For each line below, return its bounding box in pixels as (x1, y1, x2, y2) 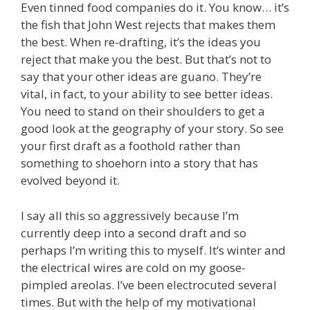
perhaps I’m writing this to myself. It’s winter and (21, 241, 286, 258)
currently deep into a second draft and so (21, 224, 246, 241)
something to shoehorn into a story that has (21, 155, 258, 172)
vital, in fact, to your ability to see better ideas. (21, 86, 273, 102)
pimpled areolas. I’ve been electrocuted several (21, 276, 277, 293)
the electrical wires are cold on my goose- (21, 259, 246, 275)
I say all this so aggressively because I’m (21, 207, 239, 224)
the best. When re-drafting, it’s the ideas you (21, 34, 261, 51)
